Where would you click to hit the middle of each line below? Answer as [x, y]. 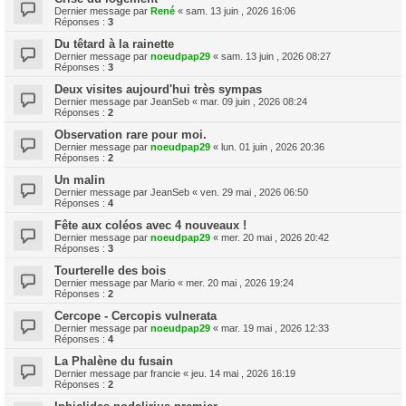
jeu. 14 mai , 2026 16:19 [243, 373]
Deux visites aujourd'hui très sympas [158, 89]
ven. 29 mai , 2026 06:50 [254, 192]
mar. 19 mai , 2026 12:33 [275, 328]
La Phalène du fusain [114, 361]
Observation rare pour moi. [130, 135]
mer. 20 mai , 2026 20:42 [275, 237]
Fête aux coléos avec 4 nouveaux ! [150, 225]
